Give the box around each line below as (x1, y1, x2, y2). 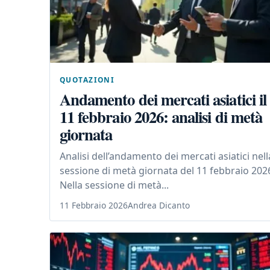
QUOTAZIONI (60, 74, 115, 84)
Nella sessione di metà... (60, 178, 169, 192)
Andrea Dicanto (128, 199, 190, 211)
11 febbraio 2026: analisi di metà (60, 104, 262, 128)
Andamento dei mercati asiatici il (60, 87, 266, 111)
